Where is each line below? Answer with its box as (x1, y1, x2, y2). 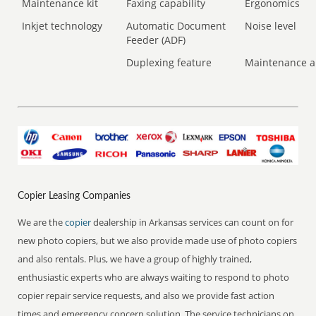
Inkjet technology (22, 19, 103, 32)
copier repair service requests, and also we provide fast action (18, 288, 275, 302)
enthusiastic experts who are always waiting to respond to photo (18, 270, 290, 284)
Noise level (245, 19, 297, 32)
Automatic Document (126, 19, 226, 32)
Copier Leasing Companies (18, 190, 131, 201)
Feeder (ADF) (126, 33, 186, 47)
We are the (18, 215, 66, 229)
